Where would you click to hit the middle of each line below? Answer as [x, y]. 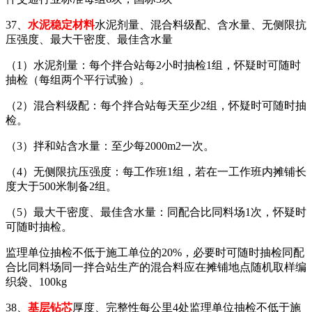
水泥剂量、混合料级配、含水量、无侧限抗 [201, 24]
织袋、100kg [36, 281]
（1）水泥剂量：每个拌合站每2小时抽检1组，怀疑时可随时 [153, 65]
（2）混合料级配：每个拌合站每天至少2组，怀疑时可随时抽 [156, 105]
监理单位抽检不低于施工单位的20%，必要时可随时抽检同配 [155, 252]
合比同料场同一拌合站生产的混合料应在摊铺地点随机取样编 [156, 267]
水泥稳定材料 [61, 24]
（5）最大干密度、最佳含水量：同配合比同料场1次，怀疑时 [156, 212]
